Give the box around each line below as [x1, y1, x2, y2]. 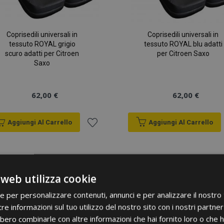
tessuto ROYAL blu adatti [143, 40, 222, 48]
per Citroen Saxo [156, 49, 209, 58]
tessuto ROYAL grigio [8, 40, 75, 48]
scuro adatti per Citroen [5, 49, 79, 58]
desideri [83, 193, 122, 206]
